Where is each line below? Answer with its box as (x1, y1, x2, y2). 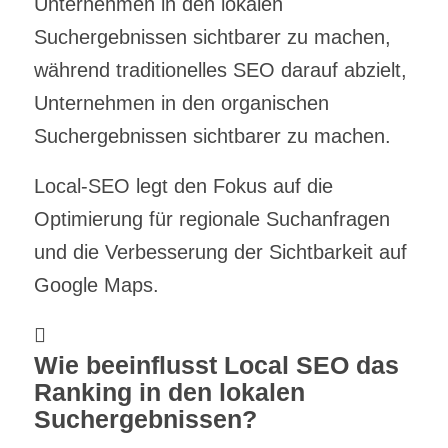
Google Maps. (33, 273, 159, 296)
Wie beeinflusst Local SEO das (33, 350, 399, 379)
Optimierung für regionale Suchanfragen (33, 207, 390, 230)
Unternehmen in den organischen (33, 91, 329, 114)
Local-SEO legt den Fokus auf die (33, 174, 333, 197)
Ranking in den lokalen (33, 377, 305, 406)
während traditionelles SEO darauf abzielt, (33, 58, 407, 81)
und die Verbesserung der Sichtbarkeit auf (33, 240, 407, 263)
